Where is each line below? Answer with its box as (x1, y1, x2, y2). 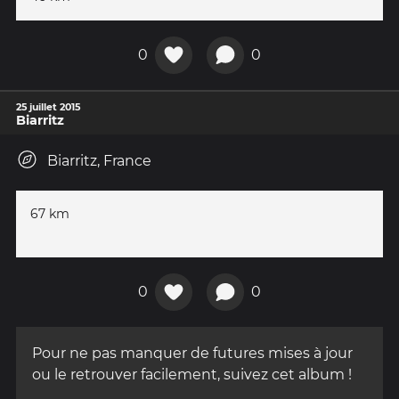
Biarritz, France (47, 151, 151, 169)
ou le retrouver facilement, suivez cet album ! (32, 365, 352, 383)
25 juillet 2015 (16, 100, 80, 113)
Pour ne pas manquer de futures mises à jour (32, 344, 353, 362)
